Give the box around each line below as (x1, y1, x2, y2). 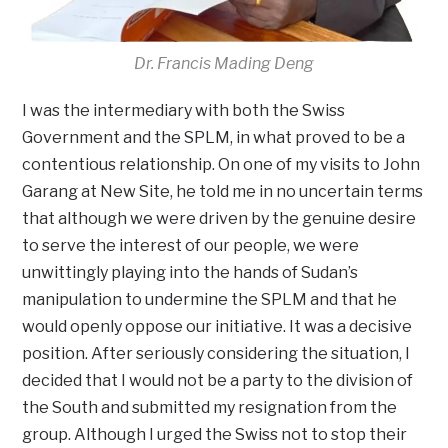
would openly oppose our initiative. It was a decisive (22, 316, 413, 336)
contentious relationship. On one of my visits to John (22, 154, 421, 174)
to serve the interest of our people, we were (22, 235, 360, 255)
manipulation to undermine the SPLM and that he (22, 289, 398, 309)
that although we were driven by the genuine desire (22, 208, 417, 228)
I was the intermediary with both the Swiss (22, 100, 346, 120)
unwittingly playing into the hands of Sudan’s (22, 262, 359, 282)
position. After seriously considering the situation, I (22, 343, 411, 363)
